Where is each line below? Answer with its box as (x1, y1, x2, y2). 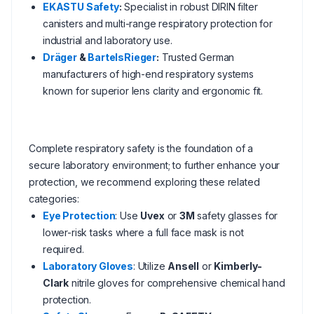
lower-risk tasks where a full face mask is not (43, 226, 244, 238)
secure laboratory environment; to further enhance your (29, 159, 280, 171)
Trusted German (158, 51, 235, 63)
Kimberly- (214, 260, 262, 272)
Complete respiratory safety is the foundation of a (29, 142, 254, 154)
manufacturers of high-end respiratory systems (43, 68, 254, 80)
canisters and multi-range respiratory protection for (43, 18, 273, 29)
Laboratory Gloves (43, 260, 133, 272)
